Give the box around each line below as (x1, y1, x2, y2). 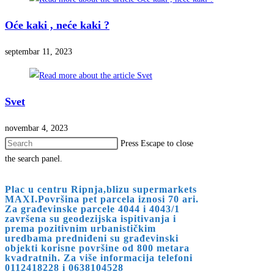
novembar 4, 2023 (5, 124, 68, 133)
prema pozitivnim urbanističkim (5, 223, 156, 234)
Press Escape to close (120, 139, 193, 149)
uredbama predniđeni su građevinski (5, 233, 179, 244)
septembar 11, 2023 (5, 47, 72, 57)
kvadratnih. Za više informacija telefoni (5, 253, 193, 264)
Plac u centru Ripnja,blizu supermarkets (5, 184, 197, 195)
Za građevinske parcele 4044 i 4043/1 (5, 204, 180, 215)
